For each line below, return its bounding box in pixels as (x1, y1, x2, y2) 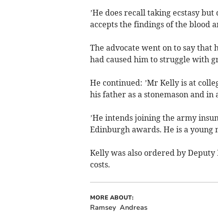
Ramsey (90, 203, 116, 213)
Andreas (119, 203, 147, 213)
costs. (90, 160, 110, 170)
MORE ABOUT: (90, 194, 133, 202)
